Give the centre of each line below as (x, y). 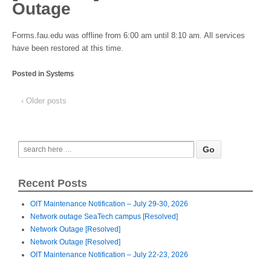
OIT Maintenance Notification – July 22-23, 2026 (109, 254)
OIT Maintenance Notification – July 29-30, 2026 (109, 204)
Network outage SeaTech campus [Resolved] (104, 216)
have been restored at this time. (68, 49)
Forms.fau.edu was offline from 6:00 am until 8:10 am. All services (129, 36)
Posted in (29, 73)
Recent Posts (53, 183)
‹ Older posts (44, 100)
